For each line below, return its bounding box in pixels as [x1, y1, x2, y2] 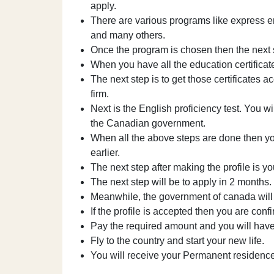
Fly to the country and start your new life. [91, 235, 267, 246]
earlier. [91, 147, 120, 158]
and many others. [91, 30, 165, 40]
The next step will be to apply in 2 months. [91, 177, 272, 187]
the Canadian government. [91, 118, 206, 128]
